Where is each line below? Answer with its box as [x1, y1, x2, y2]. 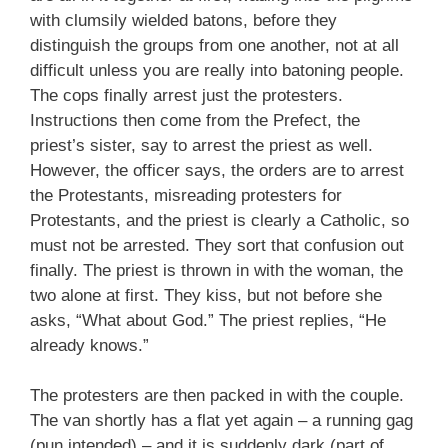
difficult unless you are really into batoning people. [30, 60, 404, 80]
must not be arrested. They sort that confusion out [30, 235, 404, 255]
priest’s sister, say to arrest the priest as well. [30, 135, 373, 155]
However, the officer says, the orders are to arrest [30, 160, 404, 180]
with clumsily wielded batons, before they [30, 10, 337, 30]
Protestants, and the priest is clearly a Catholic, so [30, 210, 409, 230]
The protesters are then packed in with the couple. [30, 386, 404, 405]
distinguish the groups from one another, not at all [30, 35, 399, 55]
